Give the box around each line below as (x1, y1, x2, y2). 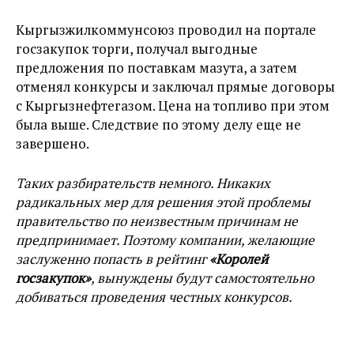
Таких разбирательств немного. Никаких (16, 174, 270, 193)
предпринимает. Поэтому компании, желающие (16, 231, 314, 250)
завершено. (16, 134, 89, 153)
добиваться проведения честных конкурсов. (16, 288, 292, 307)
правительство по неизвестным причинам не (16, 212, 298, 231)
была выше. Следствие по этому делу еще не (16, 115, 301, 134)
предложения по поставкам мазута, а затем (16, 58, 297, 77)
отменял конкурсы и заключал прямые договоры (16, 77, 335, 96)
